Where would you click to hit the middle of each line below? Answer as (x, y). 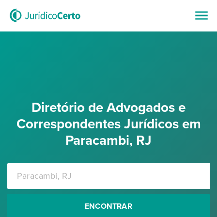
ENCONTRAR (108, 206)
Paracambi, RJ (108, 140)
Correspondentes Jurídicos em (108, 124)
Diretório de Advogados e (108, 108)
